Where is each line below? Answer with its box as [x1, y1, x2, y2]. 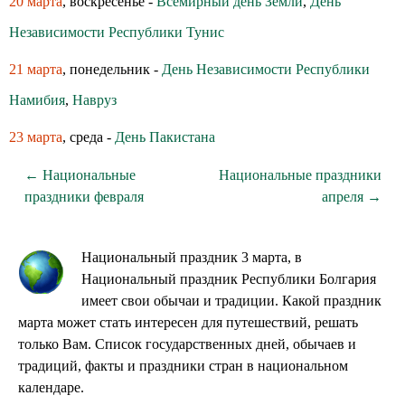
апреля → [321, 189, 381, 204]
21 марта [9, 61, 62, 77]
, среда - [62, 129, 115, 145]
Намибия [9, 92, 65, 108]
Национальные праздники [218, 167, 381, 183]
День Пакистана [115, 129, 215, 145]
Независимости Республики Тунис [9, 24, 224, 40]
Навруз [72, 92, 117, 108]
